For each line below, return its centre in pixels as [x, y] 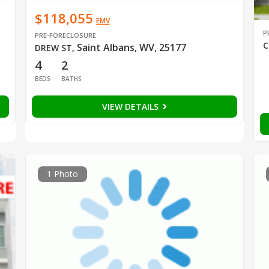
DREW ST [53, 47]
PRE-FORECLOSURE [65, 35]
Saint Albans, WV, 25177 [131, 47]
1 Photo [62, 174]
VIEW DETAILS [131, 106]
